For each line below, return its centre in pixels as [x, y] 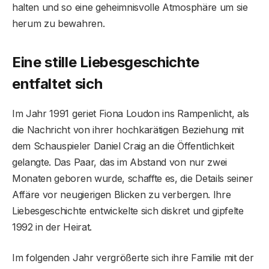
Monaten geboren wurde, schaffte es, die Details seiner [133, 178]
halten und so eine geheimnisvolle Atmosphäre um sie [130, 8]
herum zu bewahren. [59, 24]
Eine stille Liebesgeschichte [106, 62]
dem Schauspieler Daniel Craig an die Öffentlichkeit [123, 146]
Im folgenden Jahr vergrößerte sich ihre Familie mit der [133, 257]
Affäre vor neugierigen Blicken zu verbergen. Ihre [122, 194]
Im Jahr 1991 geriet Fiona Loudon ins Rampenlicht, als [131, 113]
